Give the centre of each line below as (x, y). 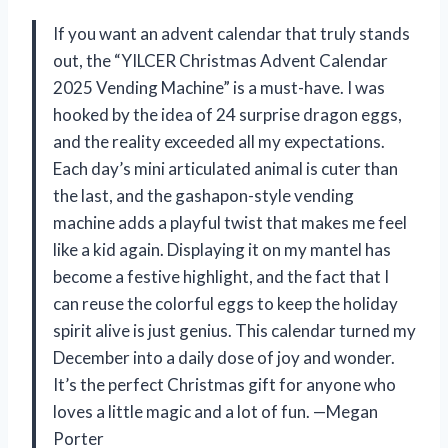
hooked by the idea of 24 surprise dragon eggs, (227, 114)
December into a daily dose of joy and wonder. (224, 357)
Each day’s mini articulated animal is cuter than (225, 168)
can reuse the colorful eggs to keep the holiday (225, 303)
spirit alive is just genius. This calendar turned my (234, 330)
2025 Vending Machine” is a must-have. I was (219, 87)
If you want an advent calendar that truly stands (231, 33)
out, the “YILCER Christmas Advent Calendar (220, 60)
